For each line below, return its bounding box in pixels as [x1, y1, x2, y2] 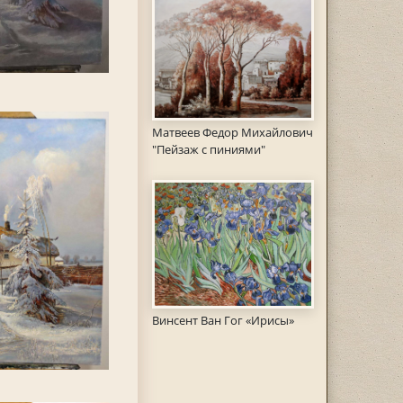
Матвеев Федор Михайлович [151, 124, 313, 141]
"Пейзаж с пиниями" [151, 141, 265, 158]
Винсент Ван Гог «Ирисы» [151, 312, 294, 329]
